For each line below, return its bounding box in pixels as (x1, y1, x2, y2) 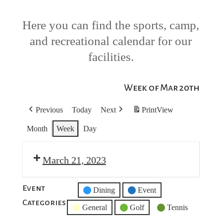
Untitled (70, 186, 96, 195)
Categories (22, 198, 66, 208)
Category (70, 198, 99, 207)
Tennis (166, 203, 188, 212)
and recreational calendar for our (30, 34, 192, 48)
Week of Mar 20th (124, 83, 200, 93)
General (82, 203, 107, 212)
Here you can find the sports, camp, (22, 18, 200, 32)
